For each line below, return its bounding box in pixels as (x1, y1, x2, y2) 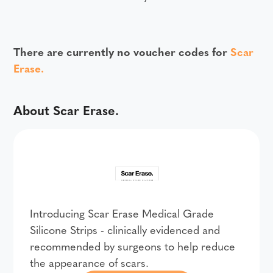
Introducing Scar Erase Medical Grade (30, 205, 214, 221)
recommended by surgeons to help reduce (30, 238, 236, 253)
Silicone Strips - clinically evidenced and (30, 221, 221, 237)
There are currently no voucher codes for (13, 44, 231, 59)
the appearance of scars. (30, 254, 149, 270)
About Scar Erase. (13, 101, 119, 119)
